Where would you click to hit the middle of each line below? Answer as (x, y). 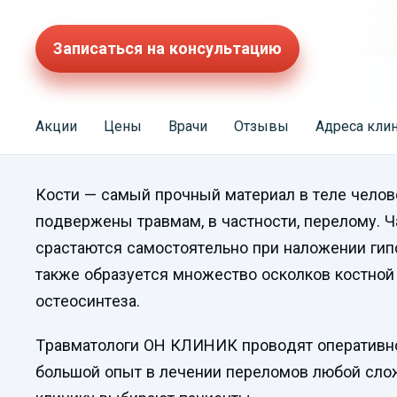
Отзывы (261, 126)
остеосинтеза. (88, 301)
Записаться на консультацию (167, 48)
